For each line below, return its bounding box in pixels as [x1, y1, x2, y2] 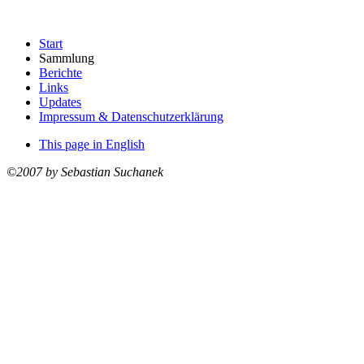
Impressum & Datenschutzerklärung [39, 109, 223, 123]
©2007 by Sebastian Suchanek [6, 164, 163, 179]
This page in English [39, 136, 145, 151]
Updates [39, 94, 81, 109]
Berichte [39, 65, 82, 80]
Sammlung [39, 50, 94, 65]
